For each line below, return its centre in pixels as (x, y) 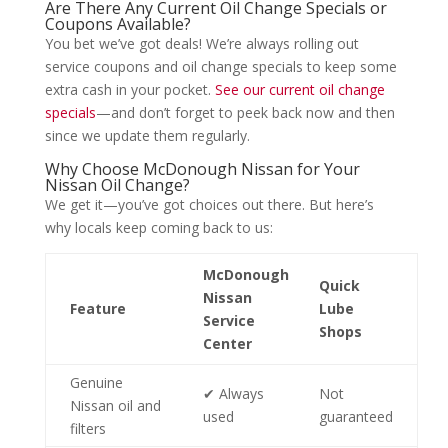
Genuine (96, 383)
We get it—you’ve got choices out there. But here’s (209, 205)
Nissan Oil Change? (117, 185)
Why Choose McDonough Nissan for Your (202, 169)
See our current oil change (299, 90)
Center (227, 344)
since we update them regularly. (147, 136)
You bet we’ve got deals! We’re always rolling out (201, 44)
